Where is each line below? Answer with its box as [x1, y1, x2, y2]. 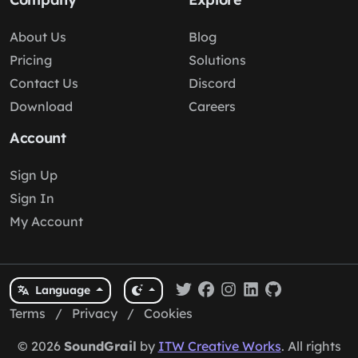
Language [34, 283, 93, 297]
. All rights [280, 338, 341, 354]
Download [10, 98, 73, 114]
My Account [10, 213, 83, 229]
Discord [189, 75, 236, 91]
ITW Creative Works [157, 338, 281, 354]
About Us [10, 29, 66, 45]
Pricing [10, 52, 52, 68]
